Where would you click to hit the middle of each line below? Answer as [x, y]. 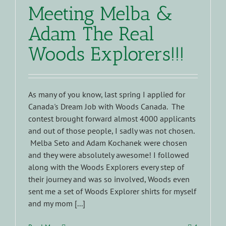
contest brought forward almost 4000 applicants [112, 119]
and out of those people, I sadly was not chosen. [111, 131]
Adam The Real [91, 34]
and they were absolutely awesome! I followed [109, 155]
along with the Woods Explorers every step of [106, 167]
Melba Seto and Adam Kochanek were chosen [108, 143]
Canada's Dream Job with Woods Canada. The [106, 107]
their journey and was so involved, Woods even [109, 179]
